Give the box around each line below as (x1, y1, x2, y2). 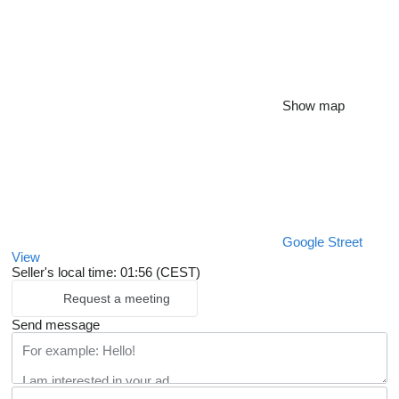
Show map (282, 98, 345, 114)
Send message (12, 317, 100, 333)
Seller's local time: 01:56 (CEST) (12, 265, 200, 281)
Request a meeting (63, 291, 170, 306)
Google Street (282, 234, 362, 250)
